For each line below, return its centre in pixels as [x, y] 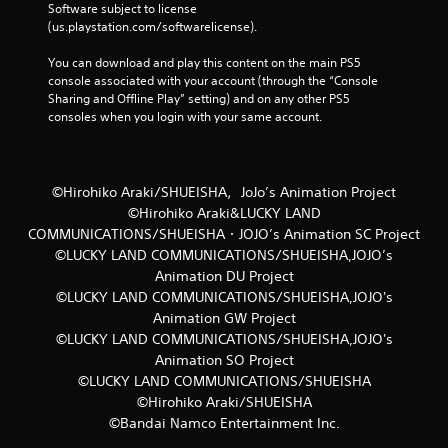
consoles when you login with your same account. [185, 116]
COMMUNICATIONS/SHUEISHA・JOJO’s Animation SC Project [224, 233]
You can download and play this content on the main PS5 [204, 62]
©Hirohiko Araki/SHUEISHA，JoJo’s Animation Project [224, 191]
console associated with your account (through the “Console [213, 80]
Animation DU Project [224, 275]
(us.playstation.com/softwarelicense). [152, 26]
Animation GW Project [224, 317]
